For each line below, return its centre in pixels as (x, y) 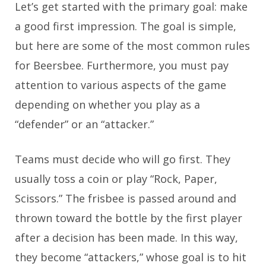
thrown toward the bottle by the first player (129, 218)
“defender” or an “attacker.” (84, 124)
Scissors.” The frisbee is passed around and (126, 198)
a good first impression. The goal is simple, (126, 26)
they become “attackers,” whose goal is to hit (131, 257)
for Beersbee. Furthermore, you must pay (122, 65)
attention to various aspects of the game (121, 85)
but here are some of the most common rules (132, 45)
